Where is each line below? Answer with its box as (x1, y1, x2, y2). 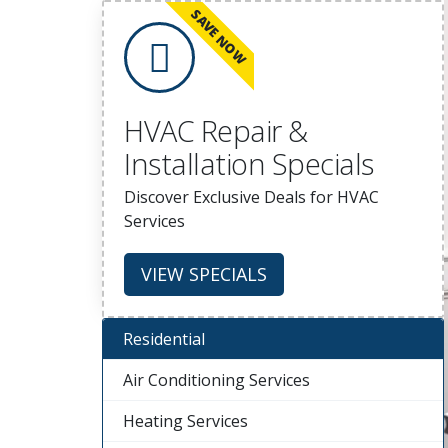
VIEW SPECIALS (141, 262, 267, 287)
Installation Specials (124, 144, 374, 184)
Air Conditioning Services (123, 369, 310, 392)
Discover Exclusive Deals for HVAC (124, 186, 379, 209)
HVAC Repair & (124, 111, 308, 151)
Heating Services (123, 410, 248, 433)
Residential (123, 328, 205, 351)
